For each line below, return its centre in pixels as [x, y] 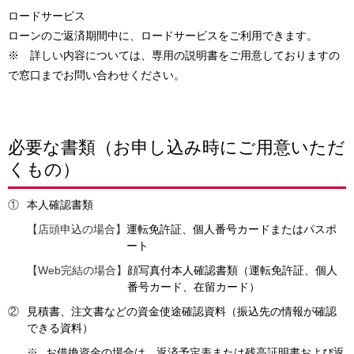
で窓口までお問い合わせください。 [96, 75]
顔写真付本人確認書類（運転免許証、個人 [232, 270]
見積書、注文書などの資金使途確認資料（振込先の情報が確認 [182, 311]
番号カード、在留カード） [194, 287]
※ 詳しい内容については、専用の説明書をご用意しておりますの [174, 55]
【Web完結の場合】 [77, 270]
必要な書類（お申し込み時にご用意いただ [177, 147]
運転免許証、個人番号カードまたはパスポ [232, 229]
